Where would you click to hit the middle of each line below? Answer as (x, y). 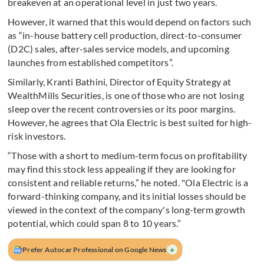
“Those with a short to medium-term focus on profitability (128, 156)
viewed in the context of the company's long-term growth (127, 210)
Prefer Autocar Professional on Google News (95, 250)
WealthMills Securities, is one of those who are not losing (126, 95)
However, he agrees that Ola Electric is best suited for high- (130, 123)
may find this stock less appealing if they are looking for (122, 169)
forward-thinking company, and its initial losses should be (127, 196)
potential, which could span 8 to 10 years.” (94, 223)
